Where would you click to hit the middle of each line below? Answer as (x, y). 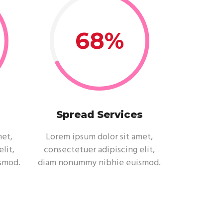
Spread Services (99, 114)
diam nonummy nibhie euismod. (100, 163)
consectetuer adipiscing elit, (100, 150)
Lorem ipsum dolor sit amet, (100, 137)
